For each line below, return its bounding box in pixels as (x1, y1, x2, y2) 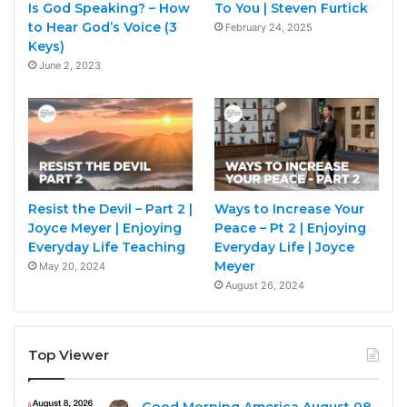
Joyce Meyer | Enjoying (28, 219, 182, 236)
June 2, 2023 (39, 58, 101, 72)
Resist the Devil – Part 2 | (28, 200, 193, 217)
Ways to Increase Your (213, 200, 364, 217)
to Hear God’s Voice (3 (28, 18, 177, 35)
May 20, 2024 (39, 259, 105, 273)
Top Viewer (28, 345, 109, 363)
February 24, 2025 (224, 20, 313, 34)
